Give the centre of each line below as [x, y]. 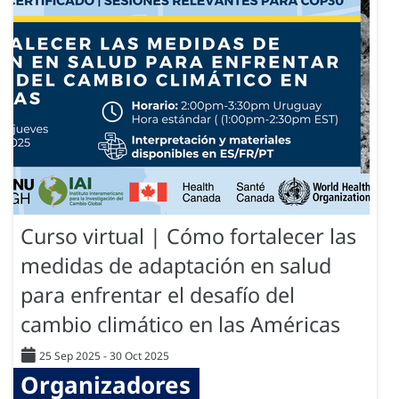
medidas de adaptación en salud [176, 266]
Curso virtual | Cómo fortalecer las [188, 236]
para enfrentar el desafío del [158, 295]
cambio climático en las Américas [180, 325]
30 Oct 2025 [139, 356]
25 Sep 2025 [70, 356]
